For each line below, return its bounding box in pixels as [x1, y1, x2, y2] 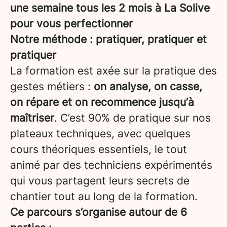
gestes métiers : [10, 80, 94, 93]
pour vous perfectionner [10, 17, 133, 30]
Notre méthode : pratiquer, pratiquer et [10, 33, 207, 46]
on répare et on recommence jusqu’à [10, 96, 194, 108]
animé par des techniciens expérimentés [10, 159, 212, 171]
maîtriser [10, 111, 54, 124]
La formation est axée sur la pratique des [10, 64, 217, 77]
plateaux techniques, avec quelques [10, 127, 191, 140]
